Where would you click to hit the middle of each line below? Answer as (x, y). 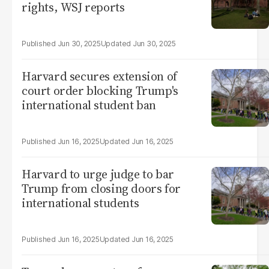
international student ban (89, 105)
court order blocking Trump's (100, 91)
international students (80, 203)
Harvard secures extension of (99, 76)
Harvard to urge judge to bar (98, 174)
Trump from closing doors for (101, 189)
